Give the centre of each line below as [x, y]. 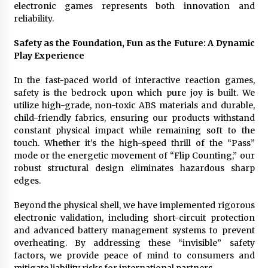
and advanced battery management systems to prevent [134, 230]
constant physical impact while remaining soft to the [134, 130]
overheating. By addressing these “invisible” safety [134, 243]
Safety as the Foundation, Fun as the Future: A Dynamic [134, 43]
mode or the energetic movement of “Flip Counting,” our [134, 156]
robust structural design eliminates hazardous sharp [134, 168]
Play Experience [49, 56]
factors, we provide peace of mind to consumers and [134, 255]
